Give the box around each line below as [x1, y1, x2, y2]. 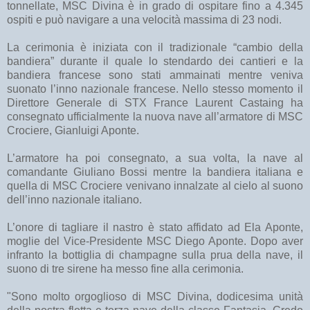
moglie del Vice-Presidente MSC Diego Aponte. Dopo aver [7, 235, 303, 248]
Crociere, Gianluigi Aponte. [7, 125, 139, 137]
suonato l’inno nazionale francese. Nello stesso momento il [7, 83, 303, 95]
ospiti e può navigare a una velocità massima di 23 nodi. [7, 14, 282, 26]
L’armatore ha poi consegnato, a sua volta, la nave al [7, 152, 303, 165]
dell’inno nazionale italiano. [7, 194, 142, 206]
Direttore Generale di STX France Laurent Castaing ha [7, 97, 303, 109]
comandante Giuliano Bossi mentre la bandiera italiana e [7, 166, 303, 179]
